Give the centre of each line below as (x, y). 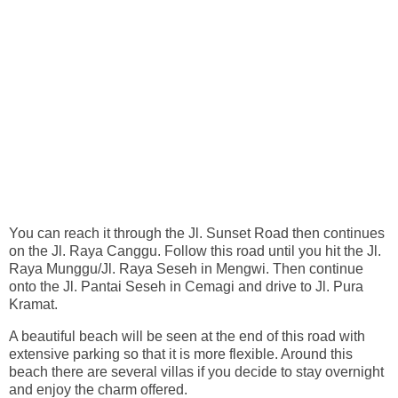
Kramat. (33, 305)
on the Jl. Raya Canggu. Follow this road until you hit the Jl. (195, 251)
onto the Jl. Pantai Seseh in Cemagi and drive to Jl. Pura (186, 287)
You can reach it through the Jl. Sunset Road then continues (197, 234)
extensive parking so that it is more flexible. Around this (181, 354)
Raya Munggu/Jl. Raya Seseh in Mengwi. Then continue (186, 269)
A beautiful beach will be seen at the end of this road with (187, 336)
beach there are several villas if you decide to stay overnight (196, 372)
